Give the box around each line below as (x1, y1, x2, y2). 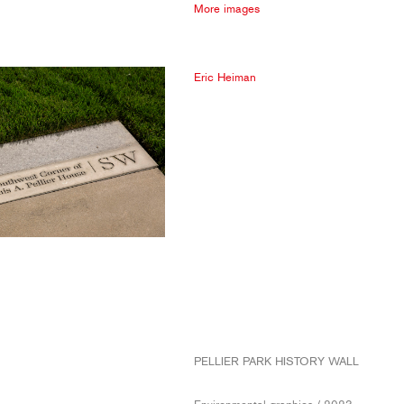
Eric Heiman (194, 69, 256, 84)
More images (194, 2, 260, 15)
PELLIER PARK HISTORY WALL (194, 354, 359, 368)
